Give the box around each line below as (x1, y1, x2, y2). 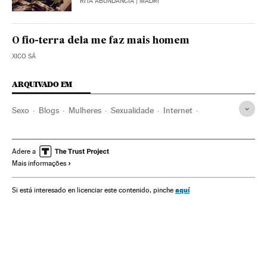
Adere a (12, 147, 36, 156)
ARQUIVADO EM (12, 80, 73, 89)
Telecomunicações (12, 125, 79, 135)
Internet (163, 105, 193, 116)
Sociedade (88, 125, 126, 135)
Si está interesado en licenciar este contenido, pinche (12, 186, 175, 195)
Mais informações (12, 159, 66, 168)
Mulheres (69, 105, 101, 116)
